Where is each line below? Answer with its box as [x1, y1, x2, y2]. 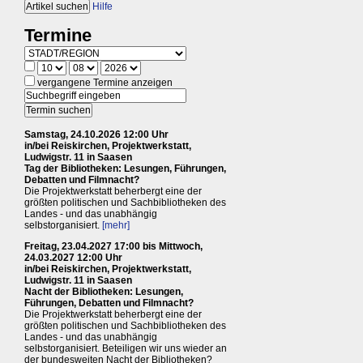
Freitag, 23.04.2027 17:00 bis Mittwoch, [24, 240, 203, 252]
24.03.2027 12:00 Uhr [24, 251, 122, 263]
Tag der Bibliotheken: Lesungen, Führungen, [24, 162, 226, 174]
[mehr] [102, 219, 130, 231]
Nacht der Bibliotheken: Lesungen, [24, 285, 183, 297]
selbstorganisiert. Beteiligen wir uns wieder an [24, 342, 227, 354]
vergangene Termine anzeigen [35, 76, 173, 88]
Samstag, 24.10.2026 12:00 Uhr [24, 128, 169, 140]
